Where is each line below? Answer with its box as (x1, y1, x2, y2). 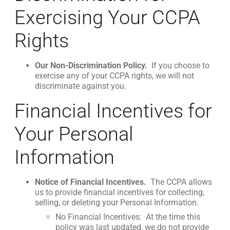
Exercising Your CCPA (14, 6, 200, 29)
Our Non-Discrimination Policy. (35, 61, 147, 70)
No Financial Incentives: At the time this (55, 212, 200, 222)
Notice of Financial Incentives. (35, 177, 146, 187)
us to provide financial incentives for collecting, (35, 187, 204, 197)
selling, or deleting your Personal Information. (35, 198, 199, 207)
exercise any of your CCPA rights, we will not (35, 71, 194, 81)
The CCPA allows (146, 177, 212, 187)
